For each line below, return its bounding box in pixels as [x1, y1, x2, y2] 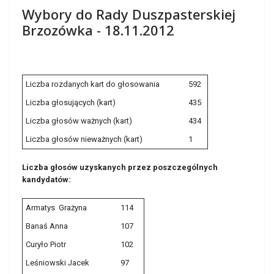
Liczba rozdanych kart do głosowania [26, 80, 160, 89]
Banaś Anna [26, 221, 68, 231]
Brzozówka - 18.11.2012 [22, 21, 174, 39]
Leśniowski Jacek [26, 258, 89, 267]
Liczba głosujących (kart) [26, 98, 116, 107]
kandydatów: [22, 175, 71, 184]
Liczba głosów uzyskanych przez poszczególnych [22, 163, 218, 172]
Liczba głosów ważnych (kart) [26, 116, 132, 125]
